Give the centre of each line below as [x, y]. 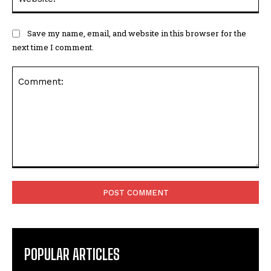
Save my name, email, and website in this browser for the [137, 33]
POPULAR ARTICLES [72, 254]
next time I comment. [53, 47]
